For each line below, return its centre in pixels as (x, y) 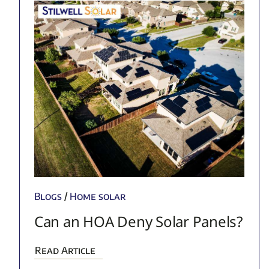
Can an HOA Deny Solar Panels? (138, 221)
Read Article (65, 250)
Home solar (98, 196)
